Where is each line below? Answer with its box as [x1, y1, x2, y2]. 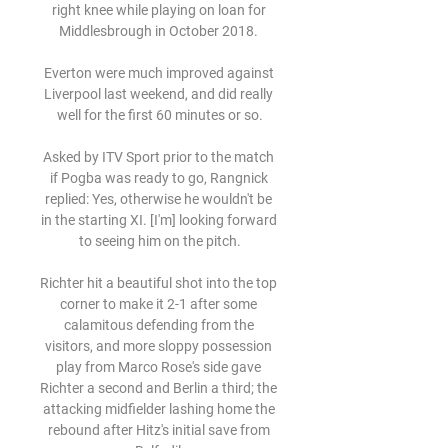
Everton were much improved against [43, 65, 274, 81]
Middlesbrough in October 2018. [59, 23, 261, 39]
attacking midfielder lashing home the [42, 401, 275, 417]
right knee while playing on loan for [51, 2, 266, 18]
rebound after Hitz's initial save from [47, 422, 270, 438]
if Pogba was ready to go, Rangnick [49, 170, 268, 186]
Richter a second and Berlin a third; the [40, 380, 277, 396]
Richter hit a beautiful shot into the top [40, 275, 277, 291]
